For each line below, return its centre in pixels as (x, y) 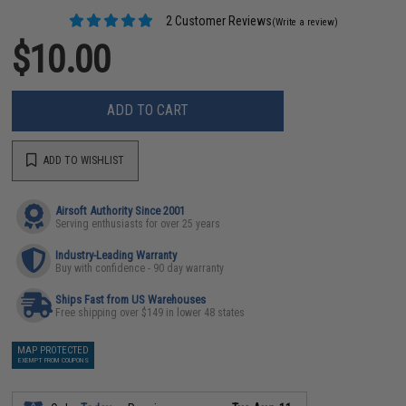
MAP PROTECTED (53, 350)
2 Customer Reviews (217, 20)
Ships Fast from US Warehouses (131, 299)
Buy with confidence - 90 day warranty (140, 268)
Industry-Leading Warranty (116, 255)
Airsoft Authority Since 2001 (121, 210)
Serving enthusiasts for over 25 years (138, 223)
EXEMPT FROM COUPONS (53, 360)
